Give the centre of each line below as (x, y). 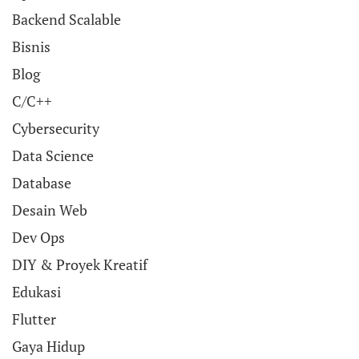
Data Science (53, 155)
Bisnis (31, 46)
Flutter (34, 319)
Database (42, 183)
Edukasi (36, 292)
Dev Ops (38, 237)
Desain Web (50, 210)
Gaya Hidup (48, 346)
